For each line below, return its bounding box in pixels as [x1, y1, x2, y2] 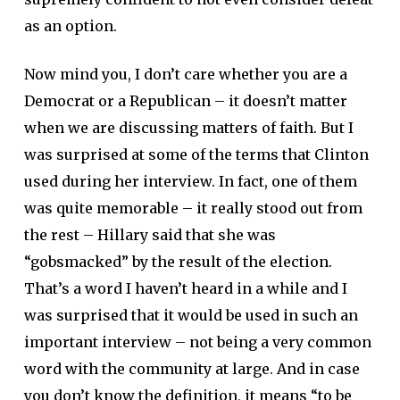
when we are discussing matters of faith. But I [23, 119, 354, 137]
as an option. [23, 17, 117, 35]
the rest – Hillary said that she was [23, 226, 276, 244]
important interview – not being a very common [23, 333, 371, 351]
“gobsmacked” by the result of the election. [23, 253, 332, 271]
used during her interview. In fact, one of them [23, 172, 357, 190]
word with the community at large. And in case [23, 360, 360, 378]
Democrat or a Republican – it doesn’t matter [23, 92, 347, 110]
